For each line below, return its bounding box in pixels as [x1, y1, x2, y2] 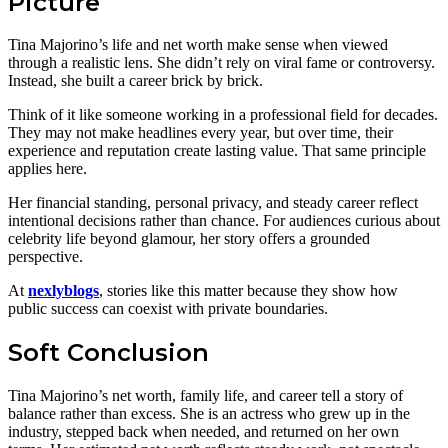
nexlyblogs [28, 282, 99, 300]
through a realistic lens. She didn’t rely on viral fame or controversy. [8, 54, 435, 72]
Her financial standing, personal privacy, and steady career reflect [8, 194, 418, 212]
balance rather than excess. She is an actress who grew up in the [8, 405, 410, 423]
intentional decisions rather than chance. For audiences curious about [8, 212, 440, 230]
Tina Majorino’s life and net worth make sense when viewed [8, 36, 388, 54]
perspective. [8, 248, 83, 266]
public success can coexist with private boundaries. [8, 300, 328, 318]
